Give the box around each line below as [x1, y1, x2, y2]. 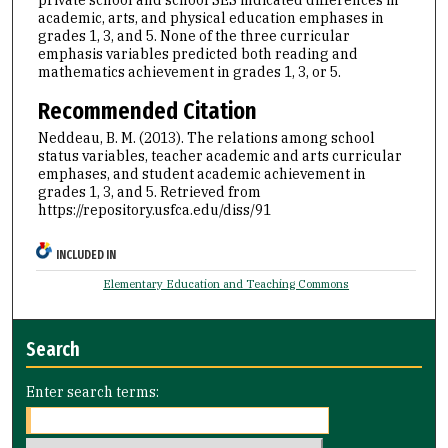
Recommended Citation [37, 97, 257, 126]
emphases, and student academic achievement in [37, 165, 366, 184]
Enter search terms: [26, 383, 160, 402]
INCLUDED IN [56, 248, 117, 263]
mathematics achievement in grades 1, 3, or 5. [37, 62, 341, 81]
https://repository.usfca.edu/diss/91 [37, 201, 271, 220]
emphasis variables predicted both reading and [37, 44, 358, 63]
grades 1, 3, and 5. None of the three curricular [37, 26, 350, 45]
